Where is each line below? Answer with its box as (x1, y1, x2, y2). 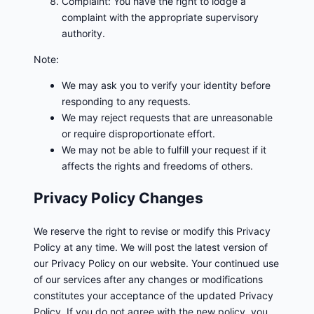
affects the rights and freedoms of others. (62, 159, 253, 172)
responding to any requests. (62, 95, 191, 107)
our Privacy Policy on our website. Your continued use (34, 257, 279, 269)
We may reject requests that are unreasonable (62, 111, 273, 123)
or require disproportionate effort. (62, 127, 215, 139)
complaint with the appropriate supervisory (62, 11, 259, 23)
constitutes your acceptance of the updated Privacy (34, 289, 273, 301)
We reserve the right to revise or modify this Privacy (34, 224, 271, 237)
